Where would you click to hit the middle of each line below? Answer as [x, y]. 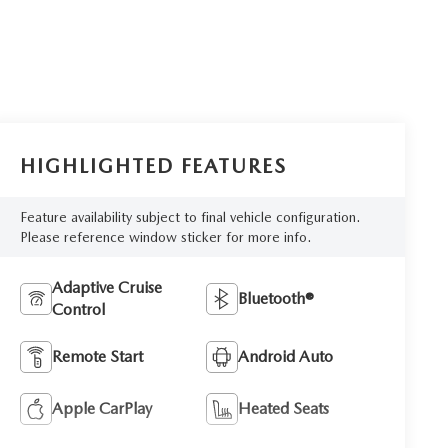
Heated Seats [284, 409]
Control [79, 310]
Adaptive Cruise [107, 288]
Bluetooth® [276, 299]
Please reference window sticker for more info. [166, 237]
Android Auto [286, 357]
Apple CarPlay [102, 409]
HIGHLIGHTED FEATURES [154, 165]
